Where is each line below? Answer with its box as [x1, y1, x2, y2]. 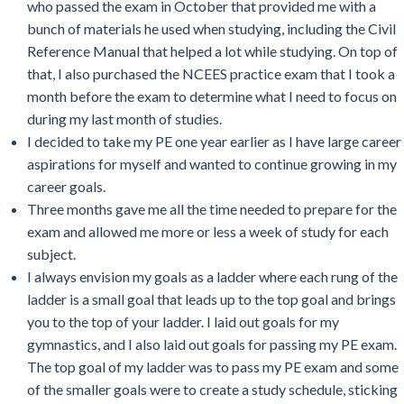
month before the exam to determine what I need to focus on [27, 87, 397, 105]
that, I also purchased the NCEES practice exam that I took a [27, 64, 395, 82]
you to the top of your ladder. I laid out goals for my [27, 312, 339, 330]
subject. [27, 244, 78, 262]
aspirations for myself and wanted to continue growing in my [27, 154, 397, 172]
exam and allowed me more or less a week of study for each [27, 222, 389, 240]
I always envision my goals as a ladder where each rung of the [27, 267, 398, 285]
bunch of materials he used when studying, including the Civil [27, 19, 396, 37]
